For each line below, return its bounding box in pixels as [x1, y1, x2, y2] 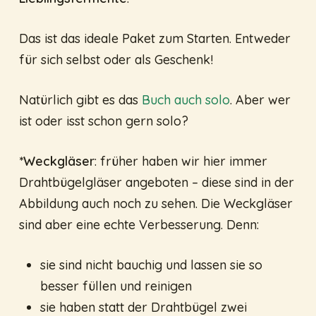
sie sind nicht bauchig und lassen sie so [39, 257, 262, 274]
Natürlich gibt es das [18, 92, 142, 109]
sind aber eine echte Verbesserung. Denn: [18, 217, 259, 233]
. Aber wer [229, 92, 291, 109]
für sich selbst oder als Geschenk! [18, 51, 213, 68]
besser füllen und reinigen [39, 278, 192, 295]
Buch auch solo [141, 92, 230, 109]
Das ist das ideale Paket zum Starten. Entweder [18, 30, 291, 47]
